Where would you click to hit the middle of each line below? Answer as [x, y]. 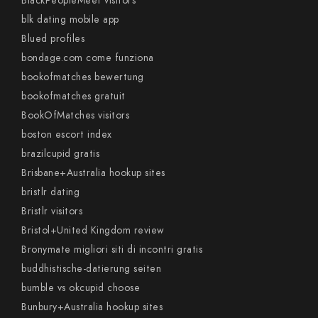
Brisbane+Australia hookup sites [93, 173]
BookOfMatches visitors [75, 115]
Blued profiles [53, 39]
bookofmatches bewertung [83, 77]
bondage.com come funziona [88, 58]
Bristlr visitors [52, 211]
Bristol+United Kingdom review [93, 230]
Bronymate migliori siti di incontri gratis [112, 250]
